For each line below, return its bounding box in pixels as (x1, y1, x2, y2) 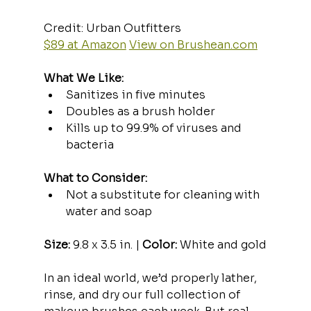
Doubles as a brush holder (65, 103, 215, 119)
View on (128, 37, 177, 52)
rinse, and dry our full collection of (43, 287, 243, 302)
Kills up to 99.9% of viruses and (65, 120, 244, 135)
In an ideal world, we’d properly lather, (43, 270, 260, 285)
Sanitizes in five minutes (65, 87, 205, 102)
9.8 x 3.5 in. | (69, 237, 142, 252)
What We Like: (43, 70, 124, 85)
